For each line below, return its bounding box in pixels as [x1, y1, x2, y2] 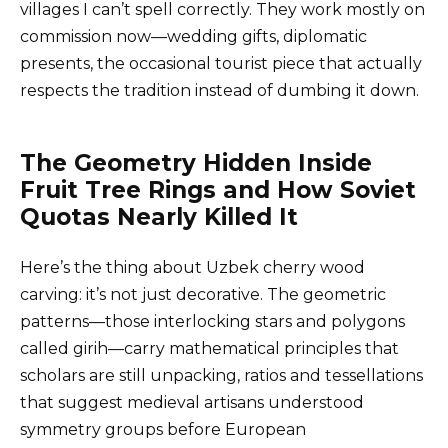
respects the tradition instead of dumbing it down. [20, 81, 419, 101]
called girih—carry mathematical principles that [20, 339, 399, 359]
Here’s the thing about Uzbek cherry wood [20, 258, 365, 278]
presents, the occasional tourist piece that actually [20, 54, 422, 74]
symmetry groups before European [20, 420, 306, 440]
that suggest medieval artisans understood [20, 393, 364, 413]
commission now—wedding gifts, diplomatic [20, 27, 367, 47]
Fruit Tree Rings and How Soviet [20, 176, 416, 205]
